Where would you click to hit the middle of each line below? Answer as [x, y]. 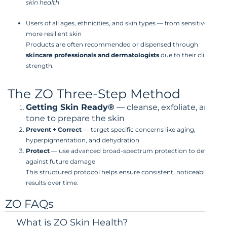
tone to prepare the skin [75, 118]
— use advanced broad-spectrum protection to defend [134, 150]
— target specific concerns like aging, [139, 129]
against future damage [61, 161]
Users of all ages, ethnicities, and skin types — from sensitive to [121, 23]
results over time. [52, 182]
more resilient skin [54, 33]
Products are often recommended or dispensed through [112, 44]
